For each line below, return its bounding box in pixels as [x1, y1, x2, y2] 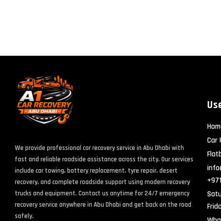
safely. [14, 212, 34, 220]
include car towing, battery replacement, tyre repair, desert [14, 166, 178, 175]
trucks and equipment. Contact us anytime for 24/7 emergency [14, 189, 189, 197]
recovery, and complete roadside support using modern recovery [14, 178, 190, 186]
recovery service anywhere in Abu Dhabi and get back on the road [14, 200, 191, 209]
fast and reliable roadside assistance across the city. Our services [14, 155, 193, 163]
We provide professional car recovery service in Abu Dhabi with [14, 144, 184, 152]
